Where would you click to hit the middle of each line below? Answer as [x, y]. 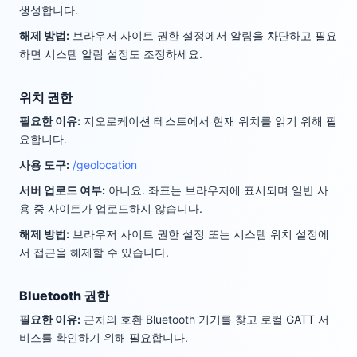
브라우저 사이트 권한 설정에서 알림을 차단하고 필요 [205, 36]
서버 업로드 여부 [61, 190]
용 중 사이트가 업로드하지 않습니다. [111, 208]
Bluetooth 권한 [64, 295]
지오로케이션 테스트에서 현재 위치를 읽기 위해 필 [210, 121]
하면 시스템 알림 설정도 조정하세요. [111, 54]
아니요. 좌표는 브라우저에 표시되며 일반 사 [218, 190]
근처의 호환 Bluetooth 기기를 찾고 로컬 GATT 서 [206, 319]
